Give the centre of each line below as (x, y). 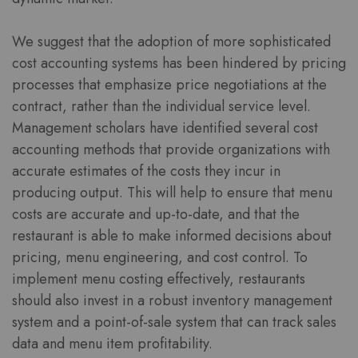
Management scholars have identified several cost (165, 127)
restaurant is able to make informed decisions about (172, 235)
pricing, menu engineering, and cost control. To (160, 257)
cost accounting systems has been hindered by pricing (179, 63)
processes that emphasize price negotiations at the (169, 84)
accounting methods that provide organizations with (171, 149)
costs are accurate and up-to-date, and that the (156, 214)
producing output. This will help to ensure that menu (172, 192)
